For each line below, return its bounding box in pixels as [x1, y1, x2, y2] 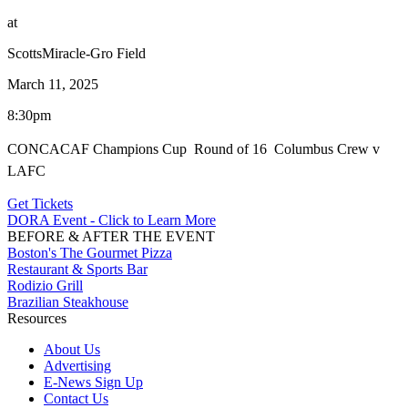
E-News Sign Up [44, 373, 143, 390]
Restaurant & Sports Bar [7, 260, 148, 277]
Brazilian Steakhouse [7, 293, 128, 310]
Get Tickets [7, 195, 73, 211]
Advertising [44, 357, 111, 373]
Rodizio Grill [7, 277, 83, 293]
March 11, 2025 [7, 76, 98, 92]
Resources [7, 310, 66, 326]
